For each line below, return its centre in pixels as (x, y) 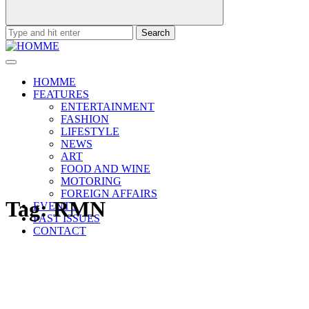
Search (20, 31)
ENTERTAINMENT (108, 107)
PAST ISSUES (67, 218)
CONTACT (60, 231)
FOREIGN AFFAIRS (109, 193)
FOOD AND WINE (106, 169)
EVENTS (55, 206)
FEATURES (61, 94)
